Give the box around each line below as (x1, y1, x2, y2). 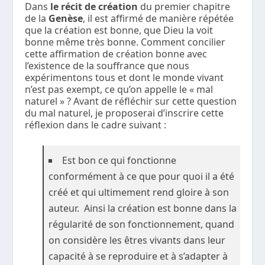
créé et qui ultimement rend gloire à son (49, 185, 230, 199)
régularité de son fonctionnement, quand (49, 217, 235, 231)
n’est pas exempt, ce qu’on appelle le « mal (25, 82, 214, 96)
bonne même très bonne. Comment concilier (25, 35, 226, 49)
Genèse (49, 11, 83, 25)
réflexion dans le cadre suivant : (25, 118, 167, 131)
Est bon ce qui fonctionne (62, 153, 177, 167)
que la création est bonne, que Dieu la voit (25, 23, 214, 37)
